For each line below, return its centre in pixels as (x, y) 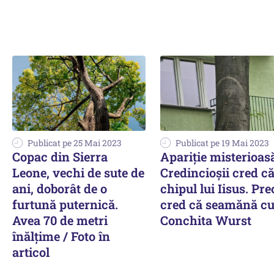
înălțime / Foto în (61, 236)
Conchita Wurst (206, 220)
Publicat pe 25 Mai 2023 (75, 143)
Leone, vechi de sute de (78, 172)
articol (31, 252)
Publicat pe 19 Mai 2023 (222, 143)
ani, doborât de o (60, 188)
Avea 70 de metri (60, 220)
